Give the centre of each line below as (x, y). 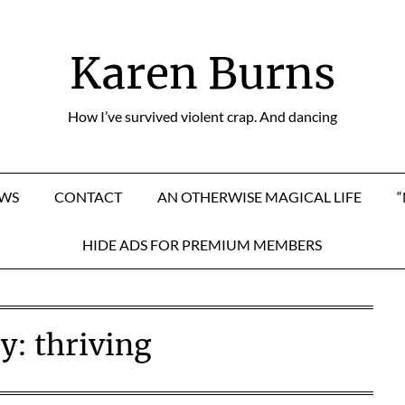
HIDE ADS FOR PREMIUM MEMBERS (202, 245)
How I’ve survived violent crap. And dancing (202, 116)
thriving (93, 345)
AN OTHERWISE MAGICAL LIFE (259, 197)
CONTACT (88, 197)
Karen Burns (202, 73)
